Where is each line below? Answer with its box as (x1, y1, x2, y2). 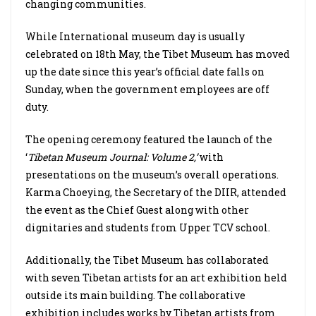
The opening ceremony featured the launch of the (25, 133, 272, 146)
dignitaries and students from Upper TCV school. (25, 221, 270, 234)
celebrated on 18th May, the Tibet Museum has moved (25, 47, 290, 61)
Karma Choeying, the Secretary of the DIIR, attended (25, 186, 286, 199)
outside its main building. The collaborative (25, 288, 245, 302)
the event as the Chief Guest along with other (25, 203, 249, 217)
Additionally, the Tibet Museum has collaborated (25, 253, 269, 267)
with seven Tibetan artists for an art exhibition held (25, 271, 287, 284)
